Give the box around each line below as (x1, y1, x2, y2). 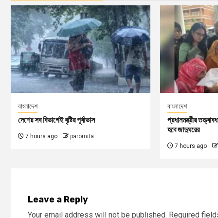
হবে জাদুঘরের (167, 125, 200, 135)
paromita (70, 133, 94, 140)
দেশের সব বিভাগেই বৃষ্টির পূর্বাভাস (18, 115, 95, 125)
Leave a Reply (28, 194, 88, 205)
